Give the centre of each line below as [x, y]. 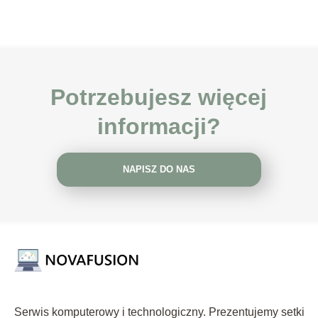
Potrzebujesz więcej [159, 97]
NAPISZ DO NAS [159, 170]
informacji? [159, 126]
